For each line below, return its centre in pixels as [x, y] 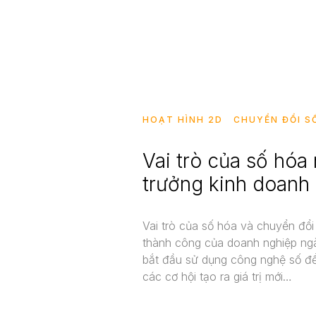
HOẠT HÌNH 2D [183, 120]
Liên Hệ [165, 25]
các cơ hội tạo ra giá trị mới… [217, 277]
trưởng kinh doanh [226, 184]
